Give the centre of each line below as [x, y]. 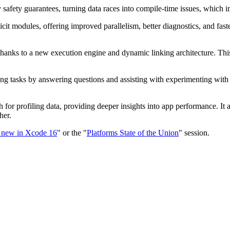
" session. [194, 132]
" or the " [72, 132]
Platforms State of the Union [133, 132]
